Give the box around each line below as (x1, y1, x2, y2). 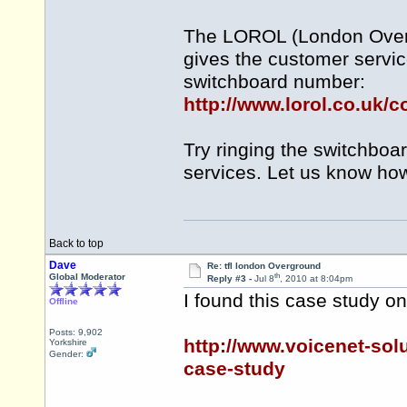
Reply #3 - (206, 273, 254, 284)
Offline (49, 296, 78, 306)
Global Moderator (49, 272, 125, 282)
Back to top (49, 237, 104, 250)
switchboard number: (184, 71, 365, 94)
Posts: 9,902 (49, 327, 103, 337)
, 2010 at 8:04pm (279, 273, 352, 284)
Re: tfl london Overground (206, 261, 321, 271)
